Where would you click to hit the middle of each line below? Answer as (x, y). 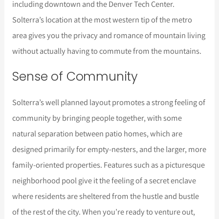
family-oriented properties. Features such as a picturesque (109, 165)
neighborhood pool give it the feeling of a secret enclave (104, 181)
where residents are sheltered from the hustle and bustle (106, 196)
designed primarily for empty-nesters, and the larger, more (109, 149)
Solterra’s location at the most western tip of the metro (102, 20)
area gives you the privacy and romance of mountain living (109, 35)
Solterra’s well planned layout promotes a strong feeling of (109, 102)
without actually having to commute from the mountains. (107, 51)
